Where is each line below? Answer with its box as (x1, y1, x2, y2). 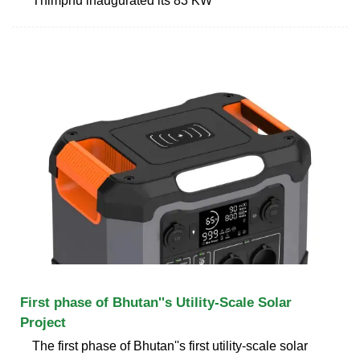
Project (20, 314, 66, 330)
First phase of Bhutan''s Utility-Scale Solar (20, 294, 292, 310)
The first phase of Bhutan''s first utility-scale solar (32, 338, 308, 353)
